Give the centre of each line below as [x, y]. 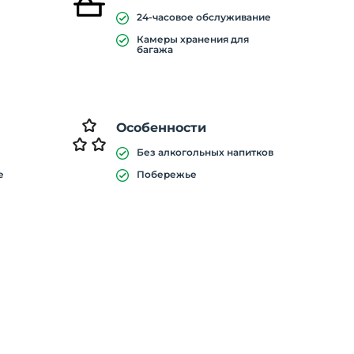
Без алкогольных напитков [205, 152]
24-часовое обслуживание [203, 17]
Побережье [166, 174]
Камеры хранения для [192, 39]
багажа [154, 49]
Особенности [161, 128]
